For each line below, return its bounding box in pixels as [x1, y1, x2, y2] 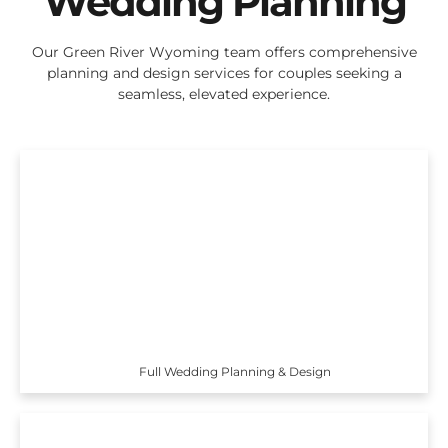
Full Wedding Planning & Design [139, 363, 332, 379]
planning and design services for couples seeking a [46, 64, 402, 83]
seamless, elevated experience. [118, 85, 330, 104]
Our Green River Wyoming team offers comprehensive [31, 43, 417, 62]
